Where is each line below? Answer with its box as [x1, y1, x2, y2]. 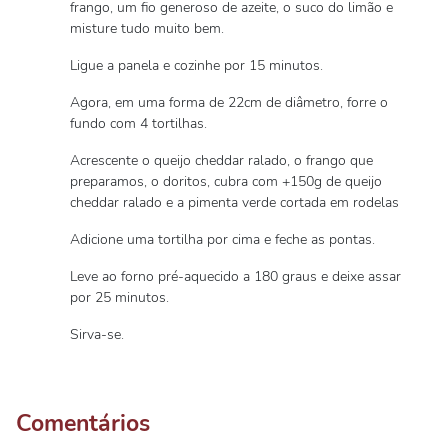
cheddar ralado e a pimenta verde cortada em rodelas [70, 193, 399, 212]
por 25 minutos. [70, 288, 169, 307]
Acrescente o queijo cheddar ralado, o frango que [70, 151, 373, 170]
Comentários [16, 407, 150, 439]
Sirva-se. [70, 325, 124, 344]
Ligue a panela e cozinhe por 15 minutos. [70, 56, 323, 75]
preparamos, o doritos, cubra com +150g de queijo [70, 172, 382, 191]
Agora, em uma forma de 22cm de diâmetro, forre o [70, 93, 388, 112]
